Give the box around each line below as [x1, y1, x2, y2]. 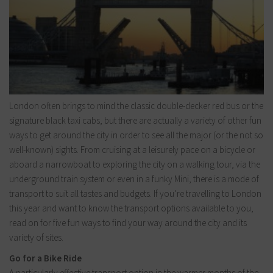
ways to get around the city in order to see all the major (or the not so [9, 129, 263, 141]
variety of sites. [9, 232, 63, 244]
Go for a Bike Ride [9, 252, 82, 264]
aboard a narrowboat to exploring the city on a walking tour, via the [9, 158, 260, 171]
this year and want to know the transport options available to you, [9, 202, 253, 214]
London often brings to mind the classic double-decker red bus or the [9, 100, 263, 112]
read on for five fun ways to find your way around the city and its [9, 217, 247, 229]
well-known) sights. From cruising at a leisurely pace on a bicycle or [9, 144, 255, 156]
